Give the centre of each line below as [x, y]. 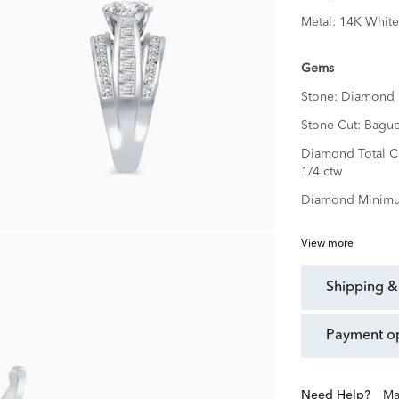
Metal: [320, 23]
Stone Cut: [332, 126]
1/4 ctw [321, 172]
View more [327, 244]
